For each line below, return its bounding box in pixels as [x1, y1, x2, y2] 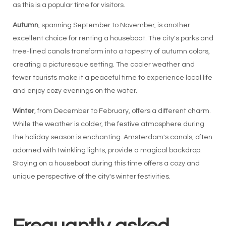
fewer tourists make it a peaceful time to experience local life [12, 74, 212, 81]
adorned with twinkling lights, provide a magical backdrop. [12, 147, 202, 154]
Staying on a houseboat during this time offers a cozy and [12, 160, 200, 167]
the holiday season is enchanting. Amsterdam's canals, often [12, 134, 212, 141]
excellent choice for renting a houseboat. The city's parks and [12, 35, 213, 42]
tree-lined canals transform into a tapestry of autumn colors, [12, 48, 210, 55]
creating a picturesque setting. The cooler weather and [12, 61, 195, 68]
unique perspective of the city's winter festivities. [12, 173, 171, 180]
